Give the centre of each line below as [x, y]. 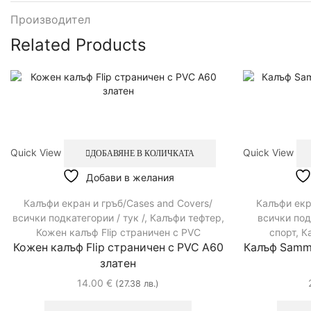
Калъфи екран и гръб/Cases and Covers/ [118, 203]
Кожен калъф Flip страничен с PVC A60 [118, 247]
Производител [50, 20]
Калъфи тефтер [185, 217]
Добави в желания [130, 177]
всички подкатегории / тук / [78, 217]
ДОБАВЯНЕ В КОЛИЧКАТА [142, 154]
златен [118, 263]
